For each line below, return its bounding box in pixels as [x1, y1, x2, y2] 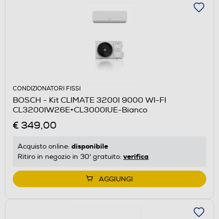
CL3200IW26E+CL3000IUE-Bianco [13, 105, 148, 115]
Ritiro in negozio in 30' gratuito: [18, 152, 123, 161]
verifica [123, 152, 149, 161]
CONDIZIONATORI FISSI [13, 85, 81, 92]
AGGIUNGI [99, 175, 133, 183]
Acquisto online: [18, 142, 71, 151]
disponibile [71, 141, 108, 151]
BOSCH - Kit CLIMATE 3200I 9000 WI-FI [13, 95, 166, 105]
